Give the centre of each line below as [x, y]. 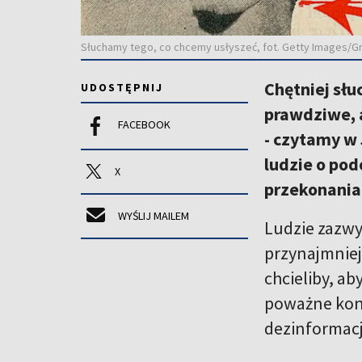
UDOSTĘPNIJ [122, 87]
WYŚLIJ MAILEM [154, 215]
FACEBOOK [144, 124]
